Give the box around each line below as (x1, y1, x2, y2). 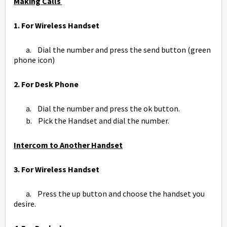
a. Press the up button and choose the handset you (14, 188, 205, 199)
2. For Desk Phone (14, 79, 80, 90)
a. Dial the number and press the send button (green (14, 45, 211, 55)
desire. (14, 199, 37, 209)
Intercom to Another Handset (14, 140, 123, 150)
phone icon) (14, 55, 55, 65)
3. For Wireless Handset (14, 164, 102, 175)
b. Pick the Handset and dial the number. (14, 116, 171, 126)
